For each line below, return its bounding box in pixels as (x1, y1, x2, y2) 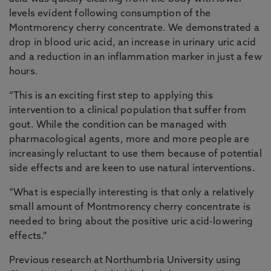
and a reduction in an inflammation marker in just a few (9, 53, 262, 62)
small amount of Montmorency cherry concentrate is (9, 203, 250, 212)
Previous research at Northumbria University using (9, 256, 241, 266)
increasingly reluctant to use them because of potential (9, 149, 262, 159)
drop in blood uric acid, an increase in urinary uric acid (9, 38, 256, 48)
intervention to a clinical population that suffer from (9, 106, 247, 116)
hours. (9, 67, 38, 77)
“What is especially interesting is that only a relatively (9, 188, 255, 198)
